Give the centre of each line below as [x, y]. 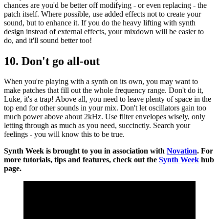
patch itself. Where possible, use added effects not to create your [102, 14]
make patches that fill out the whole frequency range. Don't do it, [104, 90]
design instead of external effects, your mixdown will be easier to [104, 31]
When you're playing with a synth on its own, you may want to [101, 82]
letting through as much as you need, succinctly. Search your [97, 126]
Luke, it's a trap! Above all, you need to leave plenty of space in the [108, 99]
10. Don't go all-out [52, 61]
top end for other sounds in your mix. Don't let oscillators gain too [105, 108]
